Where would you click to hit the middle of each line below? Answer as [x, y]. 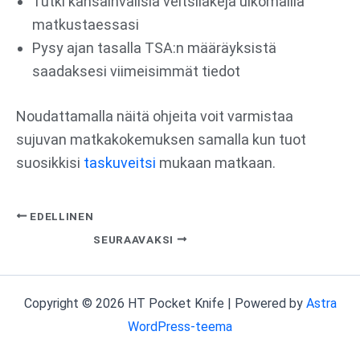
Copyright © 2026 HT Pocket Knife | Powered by [165, 303]
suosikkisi [50, 162]
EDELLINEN [60, 216]
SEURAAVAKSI [135, 239]
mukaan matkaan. [216, 162]
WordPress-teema [180, 327]
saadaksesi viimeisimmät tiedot [136, 71]
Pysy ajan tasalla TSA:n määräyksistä [154, 47]
